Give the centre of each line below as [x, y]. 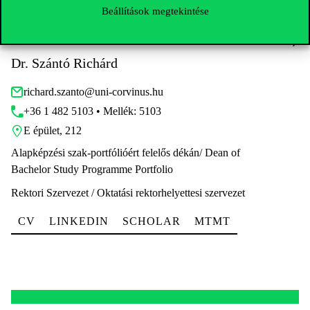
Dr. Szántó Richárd [64, 63]
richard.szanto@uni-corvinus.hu [93, 92]
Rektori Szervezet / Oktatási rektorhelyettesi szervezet [128, 193]
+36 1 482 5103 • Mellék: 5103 [92, 111]
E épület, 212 [53, 130]
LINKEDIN [79, 221]
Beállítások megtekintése [155, 11]
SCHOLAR [152, 221]
